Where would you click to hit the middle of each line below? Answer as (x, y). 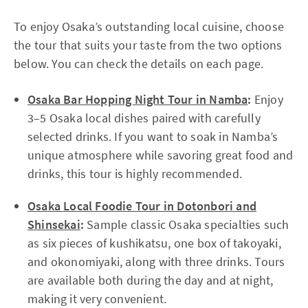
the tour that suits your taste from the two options (148, 45)
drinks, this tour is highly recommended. (135, 174)
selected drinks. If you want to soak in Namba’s (153, 136)
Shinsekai (54, 224)
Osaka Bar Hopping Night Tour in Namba (138, 99)
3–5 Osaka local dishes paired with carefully (144, 118)
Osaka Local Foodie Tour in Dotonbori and (142, 206)
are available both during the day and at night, (151, 280)
